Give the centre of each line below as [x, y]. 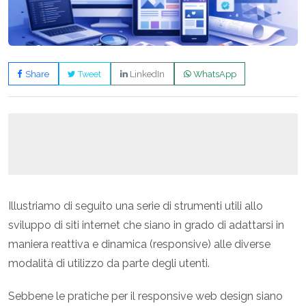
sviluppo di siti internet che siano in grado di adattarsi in [146, 225]
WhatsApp [213, 74]
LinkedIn [146, 74]
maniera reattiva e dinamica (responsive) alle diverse [139, 245]
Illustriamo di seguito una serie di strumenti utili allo [136, 206]
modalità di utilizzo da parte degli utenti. [109, 264]
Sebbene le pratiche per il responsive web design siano [145, 296]
